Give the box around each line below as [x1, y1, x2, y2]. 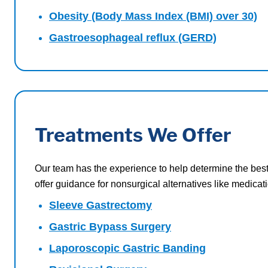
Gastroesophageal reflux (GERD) [49, 31, 217, 44]
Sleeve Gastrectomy [49, 199, 152, 211]
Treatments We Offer [35, 123, 232, 147]
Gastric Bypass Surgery [49, 220, 171, 233]
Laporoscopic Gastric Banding [49, 242, 206, 254]
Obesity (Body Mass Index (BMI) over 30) [49, 10, 257, 22]
